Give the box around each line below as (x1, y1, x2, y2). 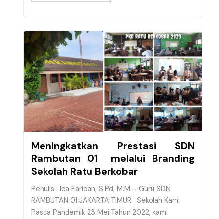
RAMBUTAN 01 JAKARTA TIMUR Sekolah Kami (31, 196, 180, 206)
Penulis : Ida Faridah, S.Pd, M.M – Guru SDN (31, 184, 171, 194)
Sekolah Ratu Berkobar (31, 165, 138, 178)
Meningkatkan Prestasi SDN (31, 139, 195, 153)
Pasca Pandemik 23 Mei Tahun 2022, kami (31, 208, 168, 218)
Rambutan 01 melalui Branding (31, 152, 195, 165)
